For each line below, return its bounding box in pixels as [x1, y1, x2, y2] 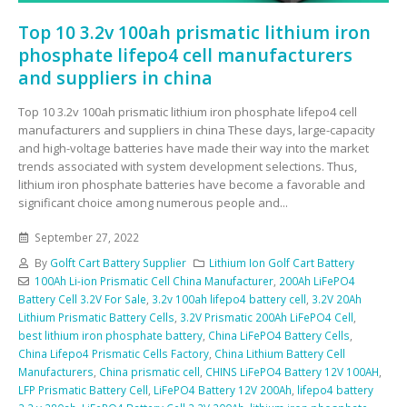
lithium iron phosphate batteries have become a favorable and [18, 175, 365, 193]
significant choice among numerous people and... [18, 194, 288, 211]
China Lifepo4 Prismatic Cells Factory [18, 346, 209, 362]
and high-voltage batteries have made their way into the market [18, 139, 369, 156]
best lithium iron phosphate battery [18, 328, 203, 343]
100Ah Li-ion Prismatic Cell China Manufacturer [34, 273, 273, 289]
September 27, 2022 [34, 230, 139, 245]
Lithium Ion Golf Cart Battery [209, 255, 355, 271]
